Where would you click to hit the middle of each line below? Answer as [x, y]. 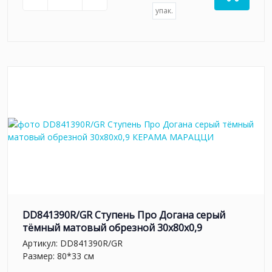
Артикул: [41, 243]
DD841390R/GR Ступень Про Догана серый [124, 215]
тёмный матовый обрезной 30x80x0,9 [112, 228]
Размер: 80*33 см [58, 256]
